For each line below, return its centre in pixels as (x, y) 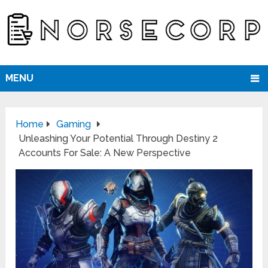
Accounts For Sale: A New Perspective (106, 153)
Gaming (74, 124)
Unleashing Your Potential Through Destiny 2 (118, 139)
